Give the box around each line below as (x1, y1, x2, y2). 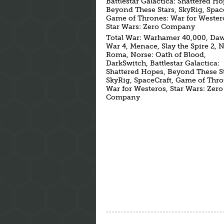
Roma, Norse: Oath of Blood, (106, 50, 206, 59)
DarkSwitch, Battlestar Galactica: (106, 59, 219, 67)
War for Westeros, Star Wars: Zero (106, 84, 223, 93)
